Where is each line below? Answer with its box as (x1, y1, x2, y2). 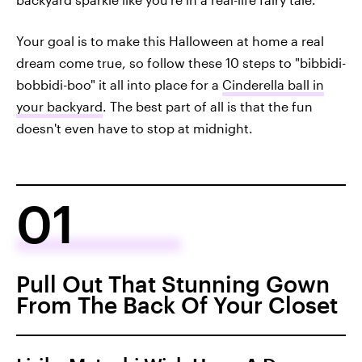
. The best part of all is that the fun (103, 99, 313, 114)
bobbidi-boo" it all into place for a (16, 77, 222, 92)
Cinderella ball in (222, 77, 324, 92)
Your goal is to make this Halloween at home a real (16, 33, 324, 48)
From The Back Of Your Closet (16, 292, 338, 318)
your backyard (16, 99, 103, 114)
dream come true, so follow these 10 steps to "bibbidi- (16, 55, 346, 70)
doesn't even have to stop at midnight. (16, 120, 253, 136)
